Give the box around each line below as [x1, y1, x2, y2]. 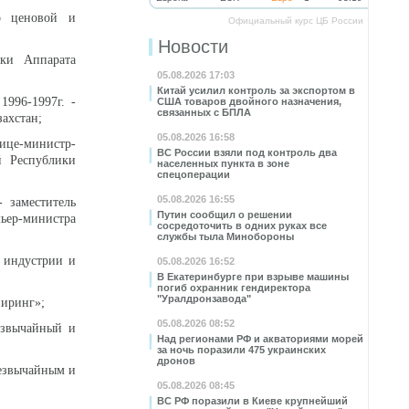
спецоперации [157, 169, 230, 180]
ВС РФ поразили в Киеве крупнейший [157, 395, 348, 406]
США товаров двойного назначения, [157, 96, 341, 107]
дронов [157, 355, 195, 366]
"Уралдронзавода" [157, 293, 251, 304]
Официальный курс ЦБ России [228, 16, 363, 26]
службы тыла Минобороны [157, 231, 294, 242]
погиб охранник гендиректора [157, 282, 310, 293]
